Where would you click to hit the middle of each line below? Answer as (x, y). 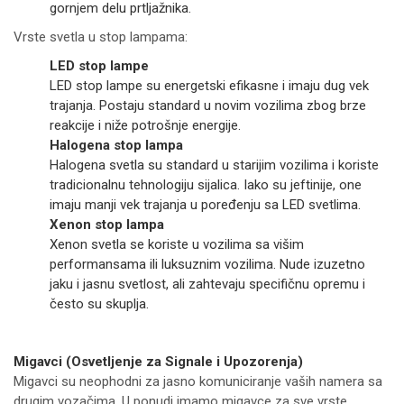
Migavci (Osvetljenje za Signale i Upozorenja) (158, 362)
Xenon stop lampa (107, 225)
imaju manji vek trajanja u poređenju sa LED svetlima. (205, 205)
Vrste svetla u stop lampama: (101, 37)
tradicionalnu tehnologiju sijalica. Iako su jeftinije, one (206, 185)
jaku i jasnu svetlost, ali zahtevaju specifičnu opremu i (207, 285)
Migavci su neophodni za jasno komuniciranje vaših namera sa (198, 382)
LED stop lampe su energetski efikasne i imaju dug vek (209, 86)
